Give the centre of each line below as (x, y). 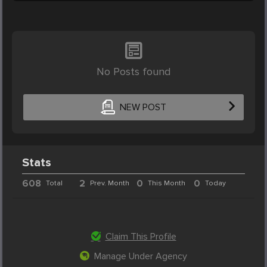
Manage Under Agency (141, 256)
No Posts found (133, 71)
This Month (166, 183)
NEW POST (143, 108)
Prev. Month (110, 183)
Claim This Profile (141, 236)
